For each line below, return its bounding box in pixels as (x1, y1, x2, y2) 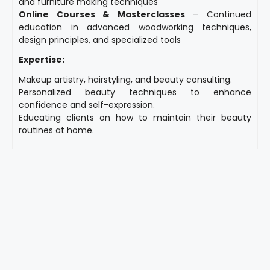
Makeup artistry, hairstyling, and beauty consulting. (19, 73, 232, 86)
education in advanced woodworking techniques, (19, 20, 251, 33)
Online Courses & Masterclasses (19, 8, 185, 20)
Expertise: (19, 53, 64, 66)
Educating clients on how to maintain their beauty (19, 111, 251, 124)
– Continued (184, 8, 252, 20)
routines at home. (19, 124, 94, 136)
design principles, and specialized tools (19, 33, 181, 46)
